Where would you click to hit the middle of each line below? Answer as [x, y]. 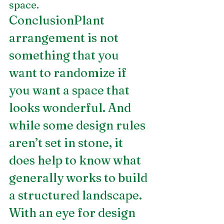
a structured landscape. [77, 195]
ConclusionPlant [58, 20]
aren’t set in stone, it [67, 143]
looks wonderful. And [71, 108]
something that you [65, 55]
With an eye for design [73, 213]
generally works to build [79, 178]
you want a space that [70, 90]
